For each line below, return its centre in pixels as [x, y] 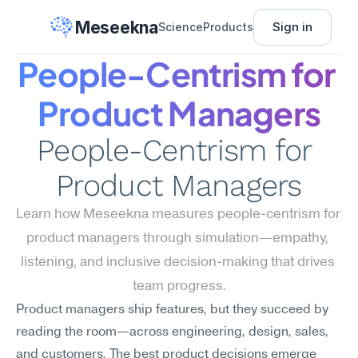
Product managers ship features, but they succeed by [172, 310]
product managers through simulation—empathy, [177, 239]
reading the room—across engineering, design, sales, [172, 332]
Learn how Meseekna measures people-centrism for [178, 215]
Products [228, 27]
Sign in [292, 27]
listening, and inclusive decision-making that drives [177, 263]
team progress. [179, 286]
